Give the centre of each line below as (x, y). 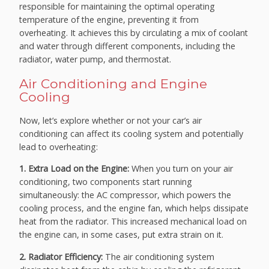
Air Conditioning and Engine (113, 84)
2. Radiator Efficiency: (61, 256)
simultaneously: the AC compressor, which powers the (125, 195)
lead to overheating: (59, 147)
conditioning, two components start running (106, 182)
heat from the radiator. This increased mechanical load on (133, 222)
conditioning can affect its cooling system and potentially (131, 134)
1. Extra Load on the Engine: (74, 169)
